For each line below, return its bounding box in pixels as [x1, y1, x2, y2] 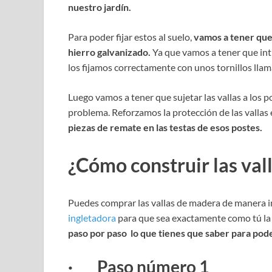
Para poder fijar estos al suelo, [68, 30, 194, 42]
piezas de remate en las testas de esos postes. [68, 121, 262, 133]
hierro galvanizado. [68, 46, 152, 58]
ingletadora [68, 211, 116, 223]
